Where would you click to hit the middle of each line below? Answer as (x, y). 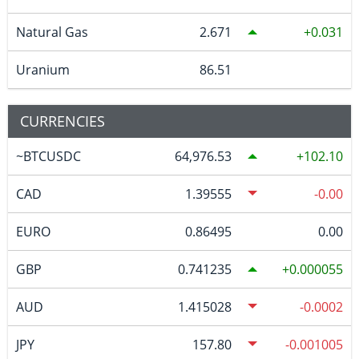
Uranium (42, 69)
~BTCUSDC (48, 156)
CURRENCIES (63, 121)
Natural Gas (52, 32)
